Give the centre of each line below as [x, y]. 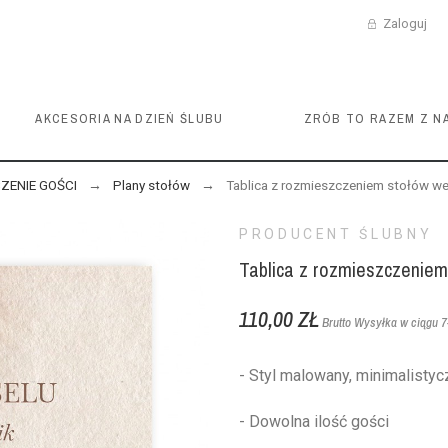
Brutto [337, 322]
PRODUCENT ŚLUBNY [335, 234]
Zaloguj [405, 23]
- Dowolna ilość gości [313, 421]
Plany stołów [151, 185]
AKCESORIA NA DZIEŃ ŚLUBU [129, 118]
